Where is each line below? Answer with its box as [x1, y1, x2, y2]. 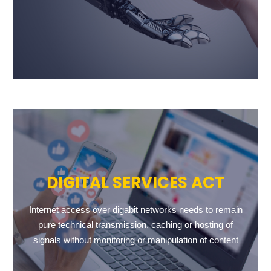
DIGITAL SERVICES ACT [47, 172, 224, 194]
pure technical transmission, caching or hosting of [38, 220, 233, 230]
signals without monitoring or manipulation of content [33, 235, 238, 245]
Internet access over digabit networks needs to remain [28, 204, 243, 215]
